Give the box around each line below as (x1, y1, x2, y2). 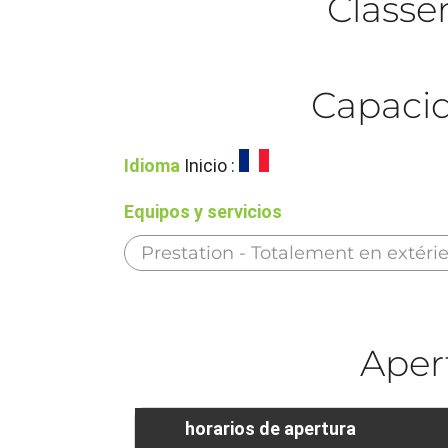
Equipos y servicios (124, 200, 283, 222)
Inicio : (180, 154, 240, 176)
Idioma (124, 154, 181, 176)
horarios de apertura (185, 417, 357, 439)
